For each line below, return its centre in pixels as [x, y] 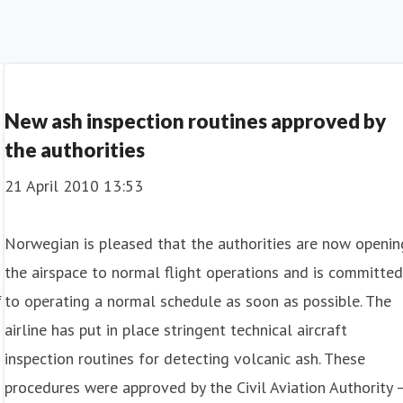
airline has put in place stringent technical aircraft [176, 330]
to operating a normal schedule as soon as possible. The [198, 301]
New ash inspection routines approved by [196, 121]
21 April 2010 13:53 [74, 186]
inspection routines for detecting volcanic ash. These [185, 358]
